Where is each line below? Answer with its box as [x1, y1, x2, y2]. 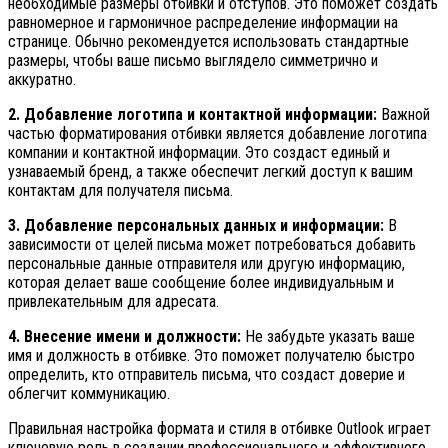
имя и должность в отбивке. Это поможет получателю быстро [8, 345, 415, 365]
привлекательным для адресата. [8, 291, 219, 311]
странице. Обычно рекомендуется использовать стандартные [8, 31, 409, 51]
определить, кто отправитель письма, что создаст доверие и [8, 364, 405, 384]
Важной [377, 104, 430, 124]
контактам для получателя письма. [8, 180, 233, 200]
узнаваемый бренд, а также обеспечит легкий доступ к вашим [8, 161, 413, 181]
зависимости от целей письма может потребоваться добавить [8, 234, 416, 254]
